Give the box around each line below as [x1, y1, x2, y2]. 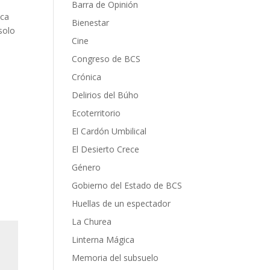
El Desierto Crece [72, 143, 140, 155]
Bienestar [72, 17, 110, 29]
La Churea [72, 216, 112, 228]
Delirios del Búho [72, 89, 139, 101]
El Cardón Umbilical [72, 125, 147, 137]
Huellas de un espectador [72, 198, 171, 210]
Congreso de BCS [72, 53, 141, 65]
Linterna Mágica [72, 234, 135, 246]
